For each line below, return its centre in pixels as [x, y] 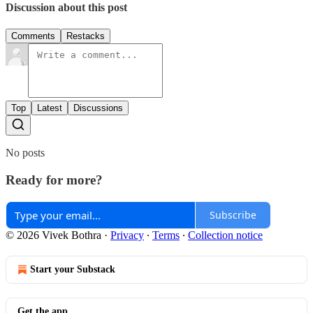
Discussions [98, 108]
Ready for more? [54, 180]
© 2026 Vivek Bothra [53, 235]
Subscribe [233, 215]
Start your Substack [73, 269]
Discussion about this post [66, 8]
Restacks [86, 36]
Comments [33, 36]
